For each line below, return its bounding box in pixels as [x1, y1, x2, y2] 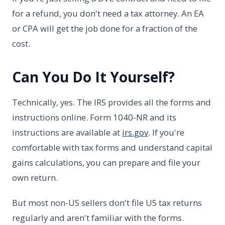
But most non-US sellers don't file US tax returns [12, 196, 202, 208]
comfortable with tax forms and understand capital [12, 141, 212, 153]
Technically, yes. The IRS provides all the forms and [12, 96, 211, 108]
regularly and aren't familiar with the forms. [12, 211, 184, 223]
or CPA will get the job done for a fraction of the [12, 23, 197, 35]
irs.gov [122, 126, 148, 138]
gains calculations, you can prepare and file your [12, 156, 200, 168]
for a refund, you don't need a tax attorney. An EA [12, 8, 204, 20]
